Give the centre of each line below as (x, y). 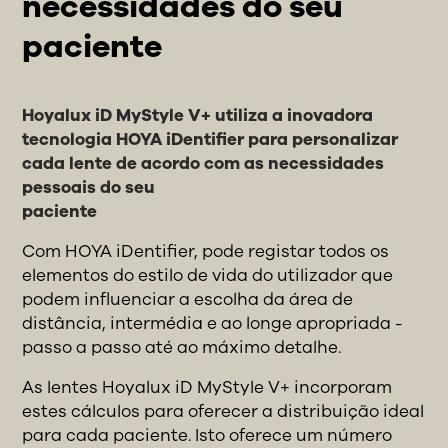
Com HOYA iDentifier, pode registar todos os (206, 251)
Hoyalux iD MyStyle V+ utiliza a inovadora (198, 115)
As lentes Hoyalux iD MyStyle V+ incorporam (207, 387)
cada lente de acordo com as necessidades (203, 163)
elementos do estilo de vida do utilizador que (208, 275)
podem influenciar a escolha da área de (188, 299)
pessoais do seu (89, 187)
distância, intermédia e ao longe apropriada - (213, 323)
